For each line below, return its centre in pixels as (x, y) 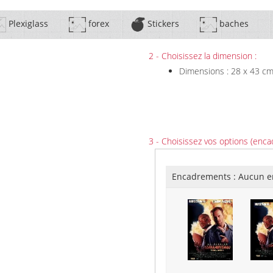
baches (232, 24)
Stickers (162, 24)
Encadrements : (205, 176)
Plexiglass (27, 24)
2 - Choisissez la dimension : (203, 56)
